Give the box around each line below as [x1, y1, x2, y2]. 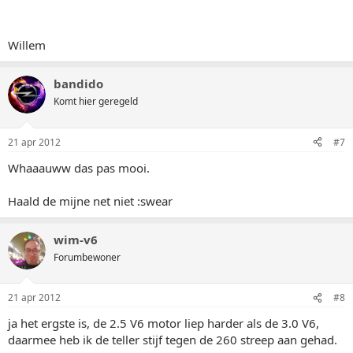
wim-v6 [54, 231, 98, 247]
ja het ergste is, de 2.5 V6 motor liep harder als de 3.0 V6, [8, 315, 319, 331]
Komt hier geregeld [54, 95, 138, 108]
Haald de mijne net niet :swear [8, 192, 173, 209]
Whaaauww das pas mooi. [8, 159, 150, 176]
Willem [8, 37, 46, 53]
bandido [54, 76, 103, 91]
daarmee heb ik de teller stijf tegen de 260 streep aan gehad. [8, 332, 337, 347]
